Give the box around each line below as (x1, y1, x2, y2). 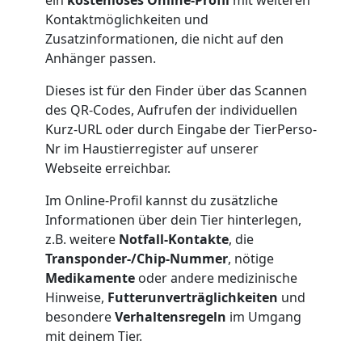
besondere (45, 308, 115, 326)
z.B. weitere (45, 230, 119, 249)
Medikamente (45, 269, 135, 288)
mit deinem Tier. (45, 327, 142, 346)
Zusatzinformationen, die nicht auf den (45, 30, 284, 48)
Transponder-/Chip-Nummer (45, 250, 228, 268)
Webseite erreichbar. (45, 159, 170, 178)
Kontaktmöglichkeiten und (45, 11, 208, 29)
